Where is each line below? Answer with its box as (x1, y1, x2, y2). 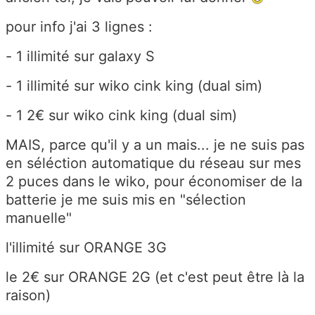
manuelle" (6, 209, 72, 226)
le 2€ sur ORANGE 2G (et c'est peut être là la (6, 268, 304, 285)
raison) (6, 286, 51, 304)
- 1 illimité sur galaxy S (6, 47, 155, 65)
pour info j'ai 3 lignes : (6, 18, 153, 35)
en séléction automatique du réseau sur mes (6, 154, 301, 172)
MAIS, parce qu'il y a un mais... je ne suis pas (6, 136, 304, 153)
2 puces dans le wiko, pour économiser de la (6, 172, 302, 190)
